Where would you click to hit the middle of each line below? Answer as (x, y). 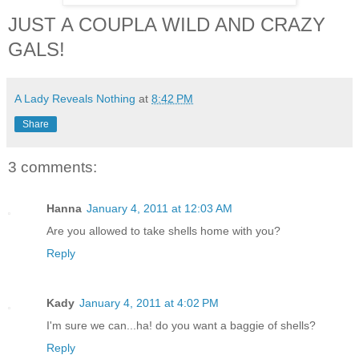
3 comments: (52, 167)
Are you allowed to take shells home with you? (163, 230)
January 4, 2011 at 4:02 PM (149, 303)
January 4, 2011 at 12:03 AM (159, 208)
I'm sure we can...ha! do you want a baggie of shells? (181, 325)
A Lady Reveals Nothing (75, 98)
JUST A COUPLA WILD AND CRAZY (167, 24)
